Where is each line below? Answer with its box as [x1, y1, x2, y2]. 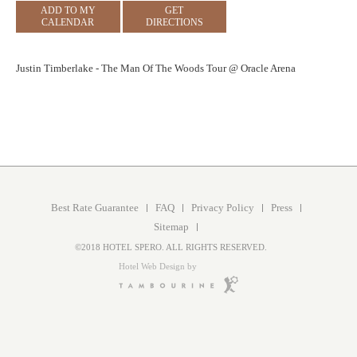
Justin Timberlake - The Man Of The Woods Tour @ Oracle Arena [16, 62, 296, 75]
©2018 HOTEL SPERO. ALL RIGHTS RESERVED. [74, 242, 267, 253]
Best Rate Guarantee [50, 202, 139, 214]
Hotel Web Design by [119, 261, 197, 272]
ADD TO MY [40, 5, 96, 17]
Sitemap [154, 221, 189, 233]
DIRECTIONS [145, 17, 203, 29]
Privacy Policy [190, 202, 254, 214]
